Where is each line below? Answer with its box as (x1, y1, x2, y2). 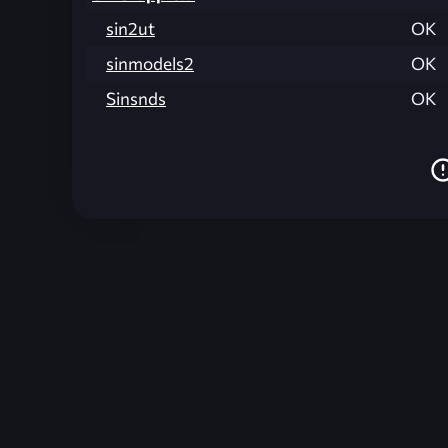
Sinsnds (106, 87, 166, 109)
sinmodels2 (106, 52, 194, 74)
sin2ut (106, 17, 155, 39)
